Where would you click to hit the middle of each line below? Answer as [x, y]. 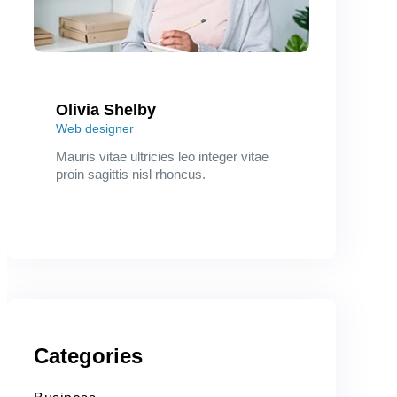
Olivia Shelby [106, 110]
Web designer [95, 129]
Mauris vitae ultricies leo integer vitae [162, 157]
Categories [88, 356]
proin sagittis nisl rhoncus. [131, 175]
